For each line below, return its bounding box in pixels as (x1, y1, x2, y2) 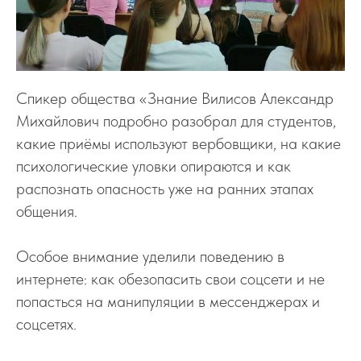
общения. (16, 201, 77, 221)
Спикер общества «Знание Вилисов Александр (16, 89, 334, 108)
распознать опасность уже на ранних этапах (16, 179, 313, 198)
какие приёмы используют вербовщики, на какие (16, 134, 341, 153)
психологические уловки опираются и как (16, 156, 291, 176)
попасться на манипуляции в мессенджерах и (16, 292, 320, 311)
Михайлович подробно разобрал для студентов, (16, 111, 336, 131)
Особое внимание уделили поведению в (16, 247, 284, 266)
